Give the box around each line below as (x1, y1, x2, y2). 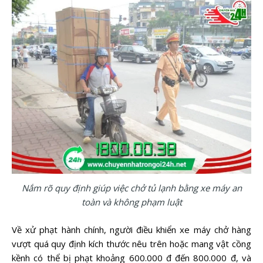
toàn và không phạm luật (81, 196, 182, 208)
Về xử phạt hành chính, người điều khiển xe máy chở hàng (12, 223, 251, 235)
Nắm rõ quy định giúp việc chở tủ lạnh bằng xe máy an (21, 182, 242, 194)
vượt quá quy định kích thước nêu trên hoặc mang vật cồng (12, 237, 251, 249)
